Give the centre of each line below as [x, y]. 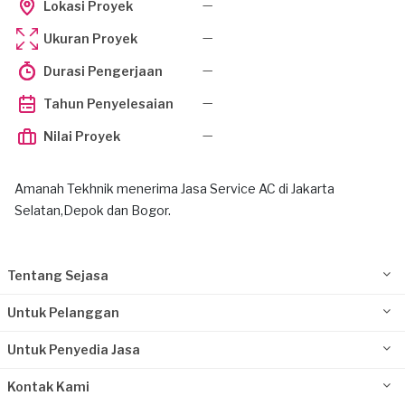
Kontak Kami [48, 386]
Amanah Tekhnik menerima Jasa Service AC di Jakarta [174, 188]
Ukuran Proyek [90, 38]
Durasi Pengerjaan [103, 71]
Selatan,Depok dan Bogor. [93, 210]
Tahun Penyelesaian [108, 104]
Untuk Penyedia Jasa [74, 349]
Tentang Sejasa [58, 275]
